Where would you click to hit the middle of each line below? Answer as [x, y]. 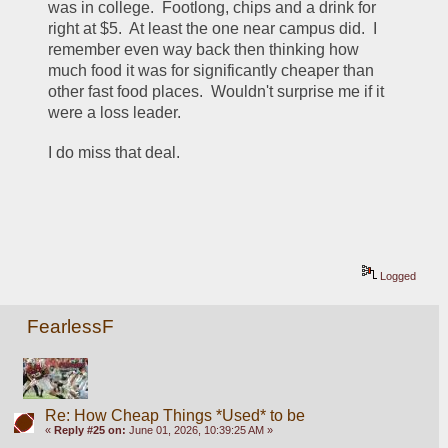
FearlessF [71, 327]
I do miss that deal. [118, 152]
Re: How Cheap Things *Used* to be [174, 416]
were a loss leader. [119, 112]
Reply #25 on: [89, 430]
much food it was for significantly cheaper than [211, 70]
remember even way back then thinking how [204, 49]
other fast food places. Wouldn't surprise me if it [216, 91]
